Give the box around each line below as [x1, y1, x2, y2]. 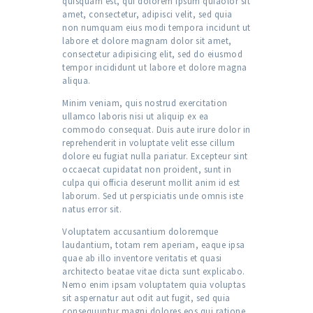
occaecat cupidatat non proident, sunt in [62, 163, 231, 176]
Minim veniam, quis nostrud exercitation [62, 97, 228, 110]
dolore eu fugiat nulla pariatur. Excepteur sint [62, 150, 248, 163]
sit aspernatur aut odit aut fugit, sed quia [62, 292, 231, 305]
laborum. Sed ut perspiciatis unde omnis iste [62, 190, 243, 203]
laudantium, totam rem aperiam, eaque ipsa [62, 239, 245, 252]
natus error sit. [62, 203, 122, 216]
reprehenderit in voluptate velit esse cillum [62, 137, 235, 150]
